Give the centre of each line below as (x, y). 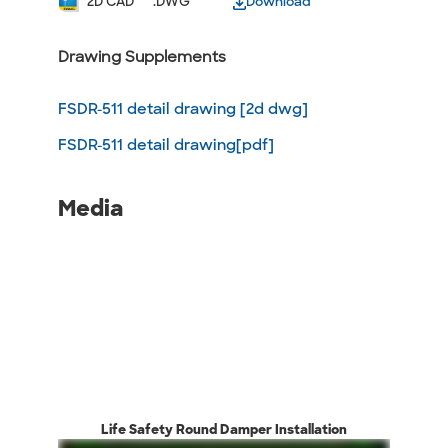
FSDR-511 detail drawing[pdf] (166, 145)
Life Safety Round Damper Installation (224, 429)
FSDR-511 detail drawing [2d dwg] (183, 109)
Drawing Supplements (142, 57)
